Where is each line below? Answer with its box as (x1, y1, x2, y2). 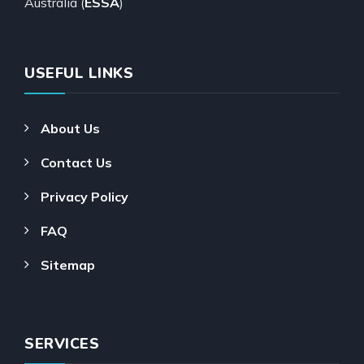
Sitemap (41, 256, 95, 273)
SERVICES (24, 333, 99, 353)
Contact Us (41, 154, 112, 171)
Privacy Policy (41, 188, 128, 205)
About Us (41, 119, 100, 136)
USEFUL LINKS (24, 63, 133, 83)
